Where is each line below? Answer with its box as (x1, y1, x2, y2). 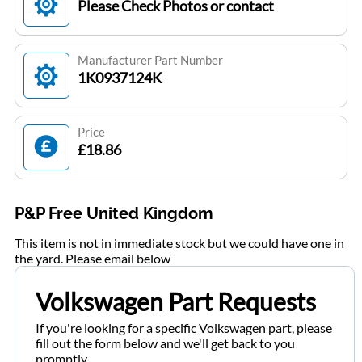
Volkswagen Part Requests (36, 287, 316, 317)
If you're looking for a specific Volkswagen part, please (36, 320, 332, 336)
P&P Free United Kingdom (14, 204, 213, 224)
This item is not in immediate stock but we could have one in (14, 235, 344, 251)
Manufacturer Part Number (77, 53, 223, 68)
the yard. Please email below (14, 250, 170, 267)
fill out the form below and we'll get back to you (36, 335, 295, 351)
